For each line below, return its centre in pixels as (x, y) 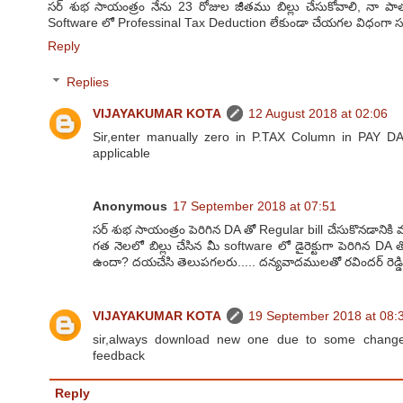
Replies (87, 82)
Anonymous (130, 206)
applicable (121, 153)
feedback (118, 355)
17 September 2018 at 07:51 (254, 206)
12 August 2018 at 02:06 (318, 113)
